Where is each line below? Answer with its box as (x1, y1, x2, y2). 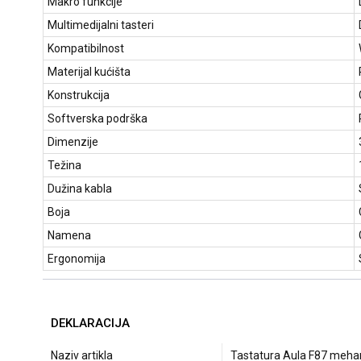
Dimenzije (48, 135, 98, 149)
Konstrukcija (48, 89, 110, 102)
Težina (48, 159, 81, 172)
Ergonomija (48, 252, 106, 266)
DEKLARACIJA (51, 316, 130, 331)
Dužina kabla (48, 182, 112, 196)
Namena (48, 229, 91, 243)
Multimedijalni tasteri (48, 19, 154, 32)
